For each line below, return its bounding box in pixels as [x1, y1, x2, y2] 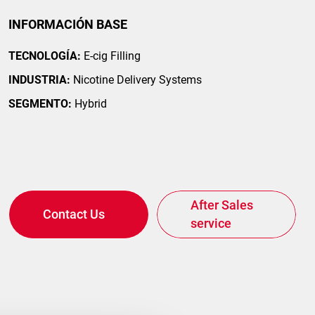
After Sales [191, 198, 253, 213]
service [191, 216, 231, 231]
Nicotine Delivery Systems [70, 73, 202, 87]
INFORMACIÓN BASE [8, 17, 127, 32]
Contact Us [43, 207, 105, 222]
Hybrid [72, 97, 107, 111]
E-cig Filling [81, 49, 141, 63]
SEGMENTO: [8, 97, 72, 111]
